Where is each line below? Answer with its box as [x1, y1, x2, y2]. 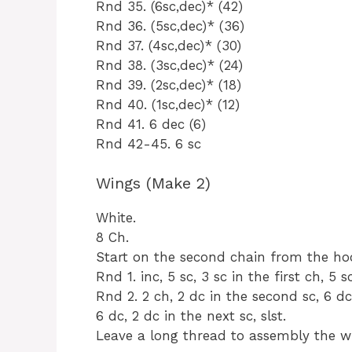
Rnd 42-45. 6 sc [96, 135, 201, 152]
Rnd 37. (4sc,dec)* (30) [96, 37, 241, 53]
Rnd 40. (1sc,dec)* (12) [96, 96, 240, 112]
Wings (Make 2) [96, 174, 211, 193]
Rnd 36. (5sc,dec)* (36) [96, 17, 244, 34]
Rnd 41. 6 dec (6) [96, 115, 206, 132]
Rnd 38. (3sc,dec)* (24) [96, 57, 243, 73]
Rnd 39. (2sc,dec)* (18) [96, 76, 241, 93]
